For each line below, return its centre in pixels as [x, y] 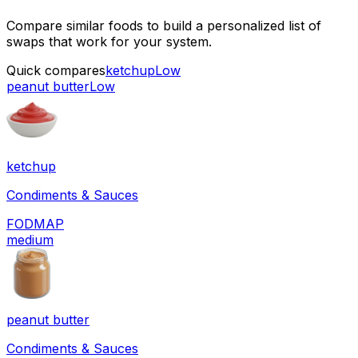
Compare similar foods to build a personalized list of [164, 25]
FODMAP [35, 223]
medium [30, 239]
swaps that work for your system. [109, 41]
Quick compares [56, 70]
